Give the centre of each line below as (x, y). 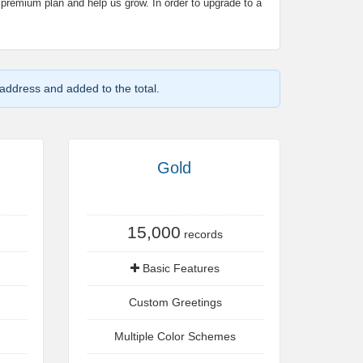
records (202, 234)
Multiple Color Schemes (175, 336)
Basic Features (180, 268)
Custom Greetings (175, 302)
